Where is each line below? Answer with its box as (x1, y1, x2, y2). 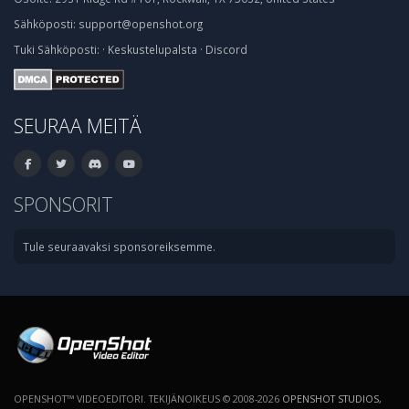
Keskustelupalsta (108, 42, 197, 57)
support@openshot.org (79, 16, 203, 31)
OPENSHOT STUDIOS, (282, 391, 382, 405)
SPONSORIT (14, 190, 113, 217)
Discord (205, 42, 247, 57)
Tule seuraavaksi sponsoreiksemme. (23, 238, 215, 254)
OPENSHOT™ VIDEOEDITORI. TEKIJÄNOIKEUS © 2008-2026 (14, 391, 282, 405)
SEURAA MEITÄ (14, 111, 142, 139)
